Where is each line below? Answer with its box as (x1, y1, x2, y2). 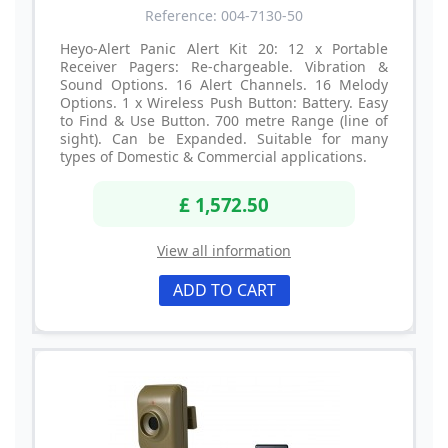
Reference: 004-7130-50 (145, 6, 303, 26)
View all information (157, 240, 291, 260)
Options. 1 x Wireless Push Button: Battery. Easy (60, 93, 388, 113)
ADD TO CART (172, 278, 276, 301)
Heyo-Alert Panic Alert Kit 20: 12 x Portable (60, 39, 388, 59)
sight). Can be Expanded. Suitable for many (60, 129, 388, 149)
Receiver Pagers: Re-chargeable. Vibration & (60, 57, 388, 77)
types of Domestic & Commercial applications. (60, 147, 367, 167)
